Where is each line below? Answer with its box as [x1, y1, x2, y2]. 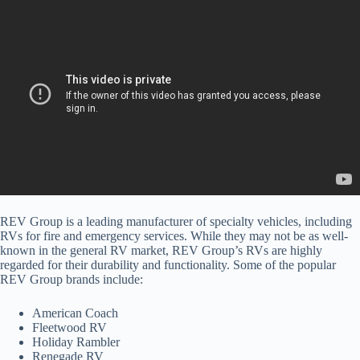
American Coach [32, 305, 118, 320]
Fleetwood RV [32, 320, 107, 334]
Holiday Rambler [32, 334, 120, 349]
